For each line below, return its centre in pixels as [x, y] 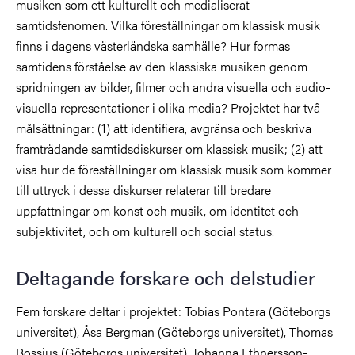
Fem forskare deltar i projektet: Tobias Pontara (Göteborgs [173, 311]
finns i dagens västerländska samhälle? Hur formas [153, 46]
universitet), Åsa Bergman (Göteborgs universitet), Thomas [174, 332]
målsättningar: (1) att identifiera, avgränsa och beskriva [164, 128]
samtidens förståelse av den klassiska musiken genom [162, 67]
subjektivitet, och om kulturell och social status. [145, 231]
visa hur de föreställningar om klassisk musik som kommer [174, 170]
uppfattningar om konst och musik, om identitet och [157, 211]
